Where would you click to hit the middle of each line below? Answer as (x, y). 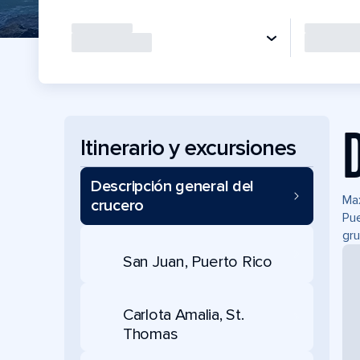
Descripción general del (173, 186)
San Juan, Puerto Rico (198, 262)
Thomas (151, 334)
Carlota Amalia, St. (184, 315)
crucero (117, 206)
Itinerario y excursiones (188, 147)
